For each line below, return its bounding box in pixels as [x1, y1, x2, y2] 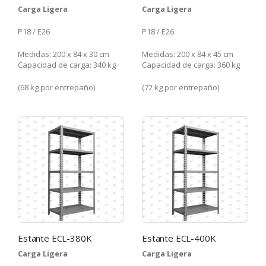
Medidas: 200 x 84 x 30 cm [18, 49, 109, 60]
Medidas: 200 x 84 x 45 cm [142, 49, 233, 60]
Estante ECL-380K [18, 232, 92, 244]
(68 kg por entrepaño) [18, 82, 95, 93]
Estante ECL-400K [142, 232, 216, 244]
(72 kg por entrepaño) [142, 82, 219, 93]
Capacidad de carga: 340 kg [18, 59, 116, 71]
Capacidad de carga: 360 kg [142, 59, 240, 71]
